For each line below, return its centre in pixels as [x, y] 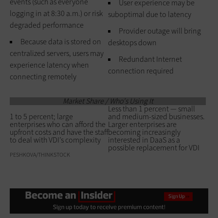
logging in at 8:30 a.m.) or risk [56, 13]
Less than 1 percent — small [152, 109]
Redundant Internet [150, 59]
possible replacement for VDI [154, 147]
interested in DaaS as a [144, 140]
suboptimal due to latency [150, 14]
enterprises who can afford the [58, 124]
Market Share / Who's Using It [108, 101]
